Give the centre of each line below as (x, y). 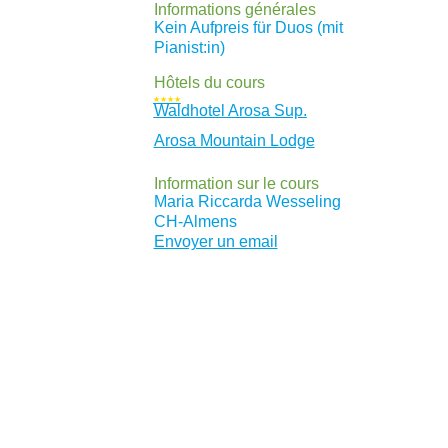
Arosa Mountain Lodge (234, 141)
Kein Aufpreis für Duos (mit (248, 28)
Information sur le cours (236, 183)
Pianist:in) (189, 48)
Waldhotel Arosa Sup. (230, 111)
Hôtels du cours (209, 83)
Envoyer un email (215, 241)
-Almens (207, 221)
